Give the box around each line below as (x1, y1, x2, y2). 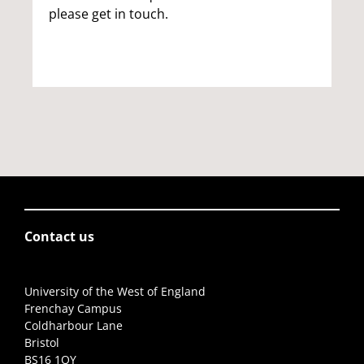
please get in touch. (49, 4, 168, 23)
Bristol (24, 334, 59, 350)
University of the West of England (24, 283, 206, 299)
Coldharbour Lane (24, 317, 123, 333)
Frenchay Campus (24, 300, 122, 316)
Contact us (24, 227, 94, 245)
